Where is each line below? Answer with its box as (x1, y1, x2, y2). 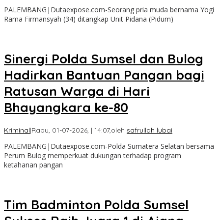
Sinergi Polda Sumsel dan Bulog (4, 50, 203, 67)
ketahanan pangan (4, 160, 63, 170)
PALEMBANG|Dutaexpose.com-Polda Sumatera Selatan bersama (4, 141, 214, 151)
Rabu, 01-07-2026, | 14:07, (31, 126, 111, 135)
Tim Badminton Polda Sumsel (4, 196, 189, 213)
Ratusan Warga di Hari (4, 82, 150, 99)
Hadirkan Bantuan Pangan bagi (4, 66, 204, 83)
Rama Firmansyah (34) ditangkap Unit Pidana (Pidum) (4, 14, 173, 24)
